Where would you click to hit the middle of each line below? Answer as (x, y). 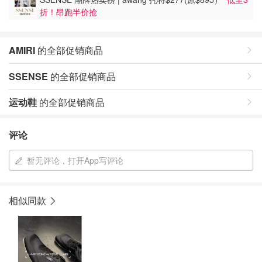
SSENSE (28, 76)
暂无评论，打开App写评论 (75, 160)
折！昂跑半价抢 (68, 11)
